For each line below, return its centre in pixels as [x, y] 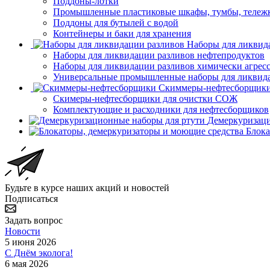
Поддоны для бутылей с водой [116, 22]
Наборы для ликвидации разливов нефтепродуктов [159, 55]
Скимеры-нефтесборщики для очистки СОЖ [145, 98]
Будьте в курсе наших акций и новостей [87, 187]
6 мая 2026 [27, 263]
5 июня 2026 [30, 242]
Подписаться [31, 198]
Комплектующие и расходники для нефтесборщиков [161, 109]
